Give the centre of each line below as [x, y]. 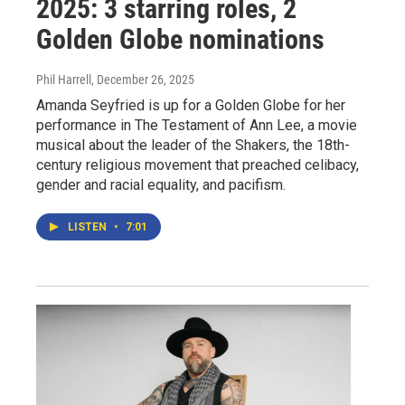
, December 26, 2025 [143, 80]
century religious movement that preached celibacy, [198, 165]
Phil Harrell [64, 80]
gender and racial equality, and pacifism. [161, 185]
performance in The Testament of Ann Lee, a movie [197, 126]
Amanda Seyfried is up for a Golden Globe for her [191, 106]
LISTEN [89, 227]
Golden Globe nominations [180, 40]
